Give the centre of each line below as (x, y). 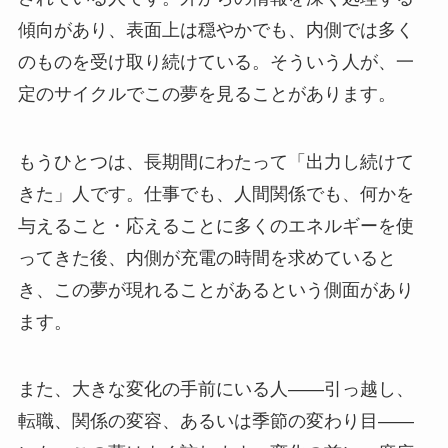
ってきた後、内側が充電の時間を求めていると (206, 257)
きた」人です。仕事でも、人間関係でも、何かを (215, 193)
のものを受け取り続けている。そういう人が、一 (215, 61)
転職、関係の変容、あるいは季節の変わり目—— (215, 421)
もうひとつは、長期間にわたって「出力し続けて (215, 161)
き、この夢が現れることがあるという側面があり (215, 289)
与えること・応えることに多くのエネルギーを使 (215, 225)
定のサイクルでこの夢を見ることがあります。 (206, 93)
